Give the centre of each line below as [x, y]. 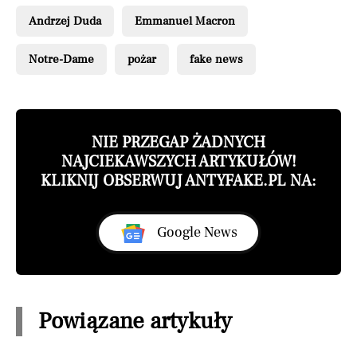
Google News [195, 232]
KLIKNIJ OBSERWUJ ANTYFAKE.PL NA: [178, 180]
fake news [216, 59]
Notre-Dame [61, 59]
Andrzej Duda [65, 21]
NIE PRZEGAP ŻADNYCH [178, 142]
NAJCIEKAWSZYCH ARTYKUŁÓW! [178, 161]
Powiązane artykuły [135, 321]
